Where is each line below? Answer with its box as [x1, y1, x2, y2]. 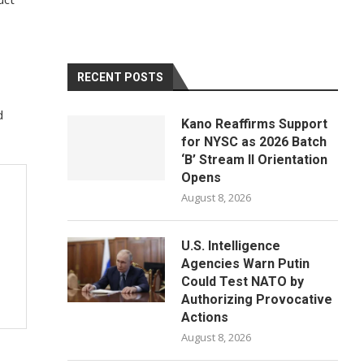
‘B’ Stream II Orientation [181, 152, 328, 167]
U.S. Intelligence [181, 238, 281, 253]
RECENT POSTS [77, 71, 164, 84]
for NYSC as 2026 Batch [181, 134, 327, 149]
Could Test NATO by [181, 274, 305, 289]
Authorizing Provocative [181, 292, 333, 307]
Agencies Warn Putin [181, 256, 310, 271]
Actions [181, 310, 229, 325]
